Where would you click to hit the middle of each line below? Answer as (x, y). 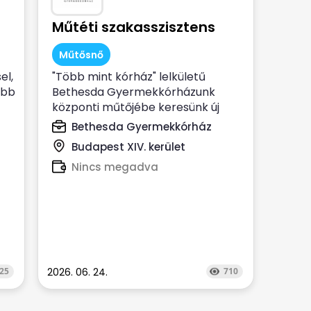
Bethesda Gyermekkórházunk (134, 92)
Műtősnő (81, 55)
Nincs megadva (115, 167)
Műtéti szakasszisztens (134, 27)
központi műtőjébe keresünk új (136, 107)
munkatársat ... (92, 123)
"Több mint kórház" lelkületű (129, 77)
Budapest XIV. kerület (128, 147)
